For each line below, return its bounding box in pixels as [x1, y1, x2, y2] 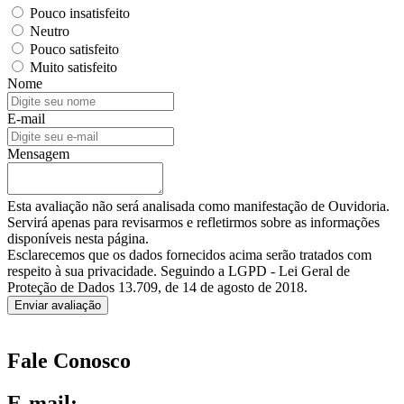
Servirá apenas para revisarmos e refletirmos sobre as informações [7, 215, 380, 231]
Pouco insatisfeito [26, 5, 130, 22]
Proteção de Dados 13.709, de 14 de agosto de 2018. [7, 280, 308, 296]
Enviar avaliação [14, 298, 101, 313]
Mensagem [7, 146, 69, 162]
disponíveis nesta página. [7, 231, 149, 247]
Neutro [26, 23, 69, 40]
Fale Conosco [7, 349, 131, 373]
